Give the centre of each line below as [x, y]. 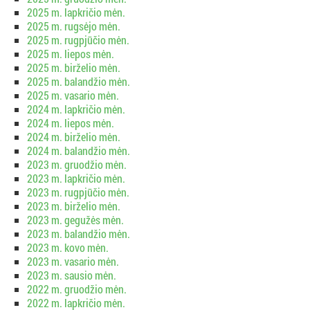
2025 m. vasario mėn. [73, 95]
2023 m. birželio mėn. [74, 206]
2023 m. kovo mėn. [68, 247]
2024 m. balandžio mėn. [79, 150]
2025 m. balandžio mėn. [79, 81]
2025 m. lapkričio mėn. [76, 12]
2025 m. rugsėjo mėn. [74, 26]
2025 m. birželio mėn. [74, 67]
